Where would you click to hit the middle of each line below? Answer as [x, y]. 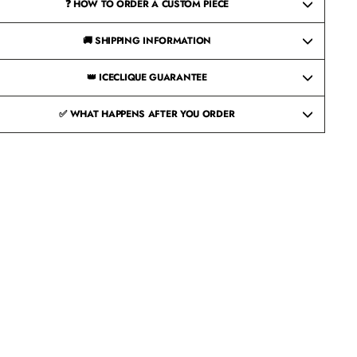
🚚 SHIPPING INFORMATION [147, 41]
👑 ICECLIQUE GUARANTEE [147, 78]
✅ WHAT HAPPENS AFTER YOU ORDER [147, 114]
